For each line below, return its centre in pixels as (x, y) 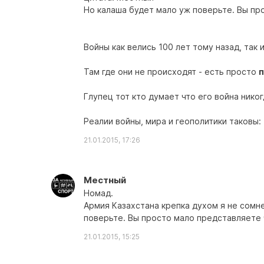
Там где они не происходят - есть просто (171, 72)
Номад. (98, 193)
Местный (105, 180)
